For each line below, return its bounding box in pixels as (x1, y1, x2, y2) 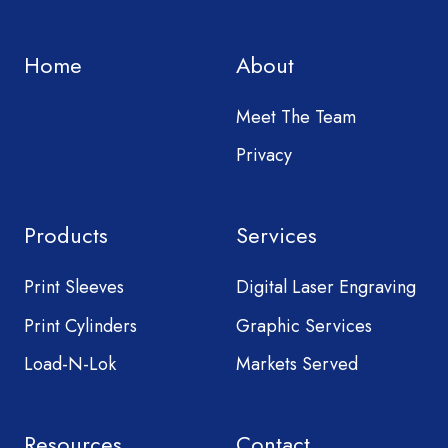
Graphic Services (236, 312, 372, 339)
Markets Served (236, 350, 358, 377)
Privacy (236, 142, 292, 169)
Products (24, 220, 108, 252)
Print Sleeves (24, 274, 124, 301)
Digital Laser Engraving (236, 274, 416, 301)
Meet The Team (236, 104, 356, 131)
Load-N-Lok (24, 350, 116, 377)
